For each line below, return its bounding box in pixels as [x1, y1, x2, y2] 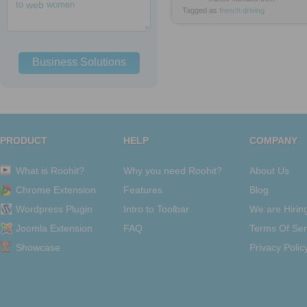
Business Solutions [32, 56, 126, 68]
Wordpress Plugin [16, 204, 93, 214]
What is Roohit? [16, 165, 84, 176]
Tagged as [182, 6, 219, 14]
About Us [249, 165, 289, 176]
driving [243, 6, 265, 14]
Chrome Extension [16, 184, 96, 195]
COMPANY [249, 135, 297, 146]
